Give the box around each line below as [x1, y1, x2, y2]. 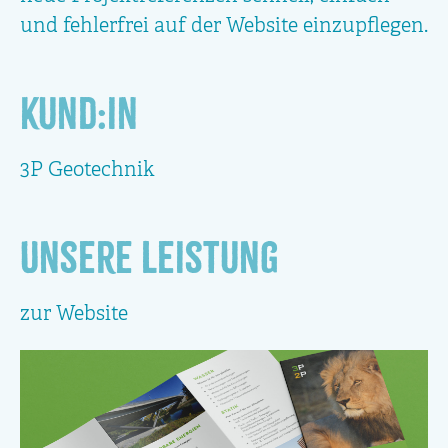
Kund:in [20, 93, 138, 134]
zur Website [20, 304, 128, 325]
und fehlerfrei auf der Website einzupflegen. [20, 16, 428, 37]
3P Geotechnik [20, 160, 155, 181]
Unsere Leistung [20, 237, 279, 278]
